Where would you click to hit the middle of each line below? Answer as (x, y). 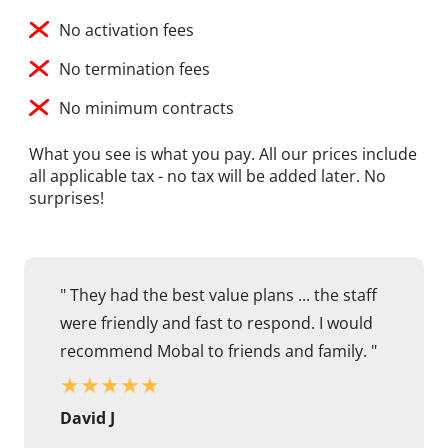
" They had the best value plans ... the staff (218, 295)
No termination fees (134, 69)
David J (87, 418)
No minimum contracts (146, 108)
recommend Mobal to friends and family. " (218, 351)
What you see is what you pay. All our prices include (223, 154)
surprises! (66, 198)
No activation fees (126, 30)
